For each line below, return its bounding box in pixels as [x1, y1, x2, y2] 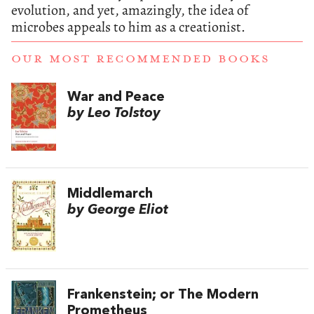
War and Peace [67, 90, 165, 104]
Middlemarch [67, 187, 153, 201]
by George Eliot [67, 203, 168, 217]
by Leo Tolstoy [67, 106, 161, 121]
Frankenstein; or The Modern [67, 288, 259, 303]
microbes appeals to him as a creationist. [11, 18, 245, 37]
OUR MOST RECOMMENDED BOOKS [11, 50, 270, 67]
